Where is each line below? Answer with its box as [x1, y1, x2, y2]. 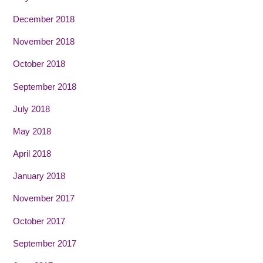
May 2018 [13, 126, 52, 136]
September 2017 [13, 238, 77, 248]
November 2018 [13, 36, 75, 47]
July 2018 [13, 103, 50, 114]
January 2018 [13, 171, 66, 181]
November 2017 [13, 193, 75, 204]
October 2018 [13, 59, 66, 69]
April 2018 [13, 149, 52, 159]
